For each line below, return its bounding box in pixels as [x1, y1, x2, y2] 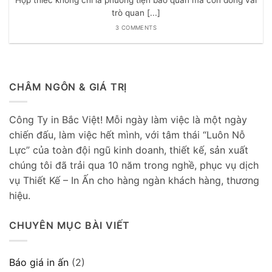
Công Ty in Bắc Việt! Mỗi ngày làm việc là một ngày [9, 114, 247, 126]
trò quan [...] [112, 7, 160, 18]
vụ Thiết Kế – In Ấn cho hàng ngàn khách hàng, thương [9, 174, 259, 187]
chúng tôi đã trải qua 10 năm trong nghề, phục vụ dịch [9, 159, 259, 172]
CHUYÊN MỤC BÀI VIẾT [9, 219, 131, 232]
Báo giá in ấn [9, 256, 69, 268]
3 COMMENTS [115, 24, 157, 31]
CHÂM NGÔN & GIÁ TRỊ [9, 80, 127, 93]
